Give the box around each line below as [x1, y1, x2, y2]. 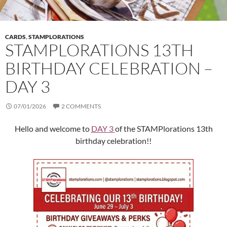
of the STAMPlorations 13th [115, 124, 213, 134]
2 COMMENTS [61, 102, 101, 110]
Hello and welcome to [14, 124, 91, 134]
